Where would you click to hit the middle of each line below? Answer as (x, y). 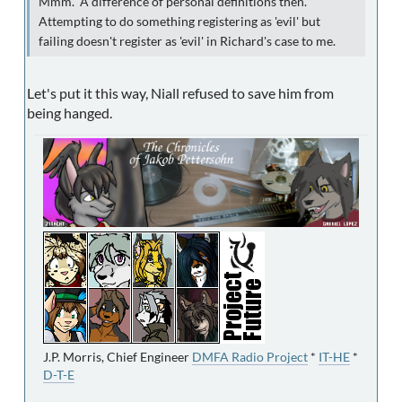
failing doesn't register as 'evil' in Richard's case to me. (187, 42)
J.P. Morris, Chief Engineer (118, 357)
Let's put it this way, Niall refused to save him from (180, 93)
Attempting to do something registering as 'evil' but (179, 22)
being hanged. (70, 113)
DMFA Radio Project (250, 357)
